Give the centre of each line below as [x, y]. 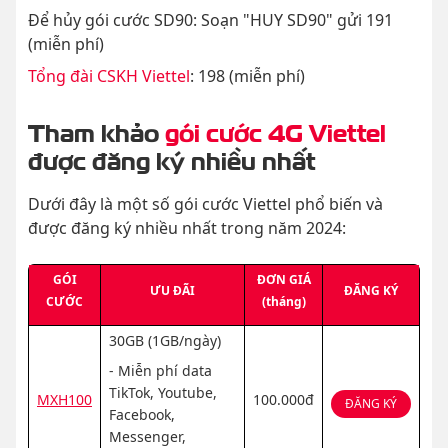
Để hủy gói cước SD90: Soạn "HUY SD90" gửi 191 [210, 20]
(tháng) [283, 302]
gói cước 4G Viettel [275, 130]
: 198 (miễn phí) [247, 76]
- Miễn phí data [160, 371]
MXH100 [64, 400]
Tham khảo [96, 130]
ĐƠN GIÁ [283, 280]
